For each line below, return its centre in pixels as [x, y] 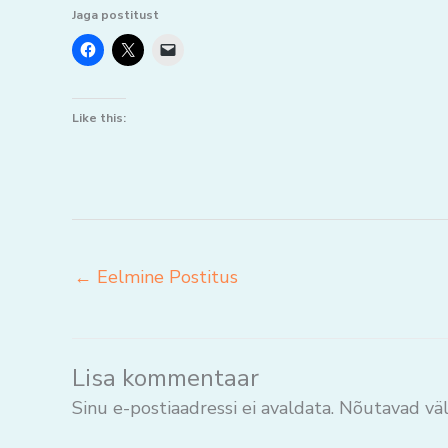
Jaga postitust [115, 15]
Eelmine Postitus [165, 277]
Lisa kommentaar [165, 379]
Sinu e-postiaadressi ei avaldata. [203, 408]
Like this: [99, 118]
